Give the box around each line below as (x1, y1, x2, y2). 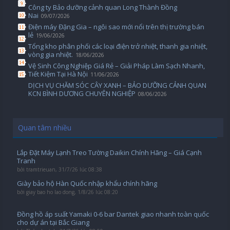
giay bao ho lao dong (26, 188, 74, 196)
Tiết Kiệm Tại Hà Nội (28, 69, 88, 79)
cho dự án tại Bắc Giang (16, 218, 89, 227)
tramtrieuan (26, 166, 55, 174)
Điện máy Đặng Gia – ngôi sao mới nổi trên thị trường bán (28, 22, 204, 32)
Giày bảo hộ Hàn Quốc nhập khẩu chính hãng (16, 179, 157, 188)
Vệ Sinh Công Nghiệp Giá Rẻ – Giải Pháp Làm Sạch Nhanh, (28, 61, 205, 71)
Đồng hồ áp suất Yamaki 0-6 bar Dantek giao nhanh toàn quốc (16, 209, 209, 219)
